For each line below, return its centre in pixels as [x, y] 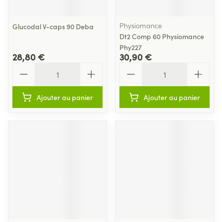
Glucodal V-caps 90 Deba [53, 26]
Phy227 [131, 47]
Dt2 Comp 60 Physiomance [162, 36]
